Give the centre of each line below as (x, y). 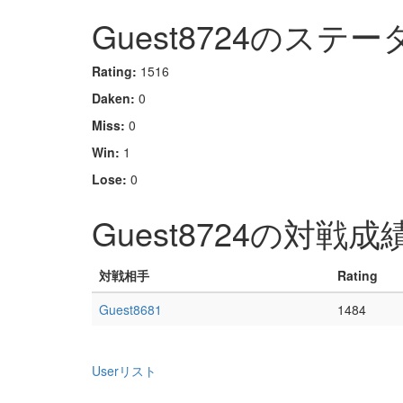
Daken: (113, 98)
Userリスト (124, 371)
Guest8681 (130, 309)
